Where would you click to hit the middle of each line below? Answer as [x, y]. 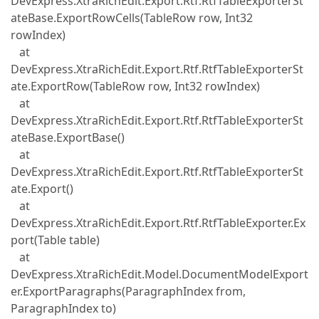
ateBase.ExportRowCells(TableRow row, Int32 [132, 18]
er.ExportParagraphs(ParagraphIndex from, [128, 291]
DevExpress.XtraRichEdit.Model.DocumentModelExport [159, 274]
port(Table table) [55, 240]
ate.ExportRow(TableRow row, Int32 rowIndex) [135, 86]
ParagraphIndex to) [63, 308]
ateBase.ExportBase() [68, 137]
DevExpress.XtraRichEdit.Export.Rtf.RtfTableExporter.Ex [158, 223]
